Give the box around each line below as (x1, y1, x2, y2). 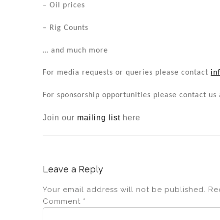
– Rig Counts (43, 24, 88, 32)
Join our (43, 113, 77, 122)
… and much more (43, 46, 108, 55)
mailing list (77, 113, 120, 122)
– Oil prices (43, 1, 85, 10)
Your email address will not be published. (43, 185, 206, 194)
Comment (43, 196, 83, 206)
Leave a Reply (43, 164, 103, 174)
